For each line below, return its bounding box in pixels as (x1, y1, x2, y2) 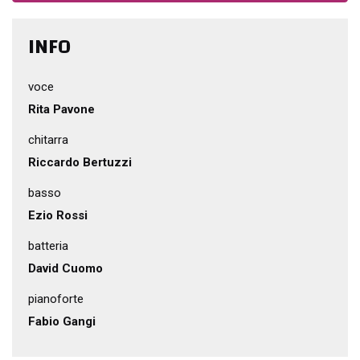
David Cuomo (28, 261, 103, 276)
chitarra (28, 133, 68, 147)
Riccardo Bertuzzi (28, 155, 132, 170)
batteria (28, 239, 68, 253)
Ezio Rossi (28, 208, 88, 223)
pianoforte (28, 292, 84, 306)
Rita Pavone (28, 102, 95, 117)
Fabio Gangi (28, 314, 96, 329)
